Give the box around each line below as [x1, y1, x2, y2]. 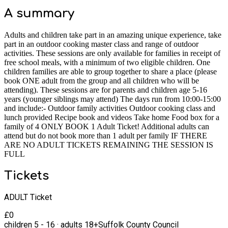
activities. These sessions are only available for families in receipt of [4, 48, 220, 58]
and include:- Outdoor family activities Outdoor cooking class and [4, 103, 215, 112]
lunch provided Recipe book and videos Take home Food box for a [4, 112, 219, 122]
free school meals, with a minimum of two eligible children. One [4, 58, 210, 67]
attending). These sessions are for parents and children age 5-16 [4, 85, 207, 94]
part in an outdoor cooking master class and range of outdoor [4, 39, 198, 48]
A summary [4, 6, 74, 20]
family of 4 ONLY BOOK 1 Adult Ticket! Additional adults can [4, 122, 209, 131]
